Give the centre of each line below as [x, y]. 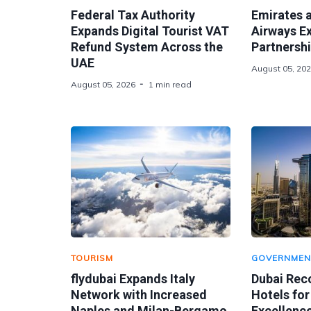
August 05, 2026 [103, 84]
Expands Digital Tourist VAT [150, 31]
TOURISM [92, 258]
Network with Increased [139, 295]
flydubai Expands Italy [133, 279]
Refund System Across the [147, 47]
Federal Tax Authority [133, 15]
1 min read [170, 84]
